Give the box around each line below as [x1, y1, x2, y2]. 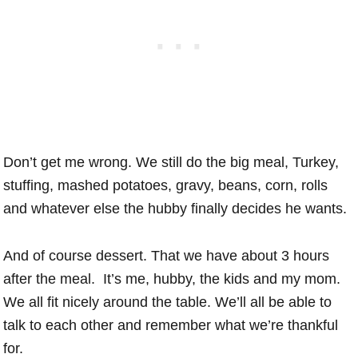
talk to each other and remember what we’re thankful [3, 316, 339, 333]
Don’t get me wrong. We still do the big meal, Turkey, [3, 153, 340, 170]
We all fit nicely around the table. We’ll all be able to [3, 293, 332, 310]
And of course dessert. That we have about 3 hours [3, 247, 330, 264]
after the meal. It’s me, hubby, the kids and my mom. [3, 270, 341, 287]
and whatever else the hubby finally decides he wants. [3, 200, 348, 217]
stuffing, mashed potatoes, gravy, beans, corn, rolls [3, 177, 328, 193]
